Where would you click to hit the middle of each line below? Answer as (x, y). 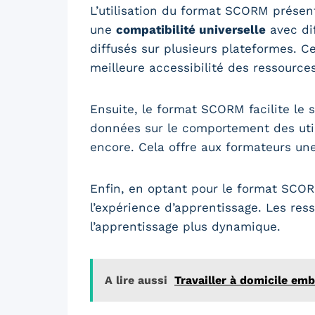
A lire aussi (136, 280)
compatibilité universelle (191, 29)
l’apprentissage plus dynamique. (185, 226)
